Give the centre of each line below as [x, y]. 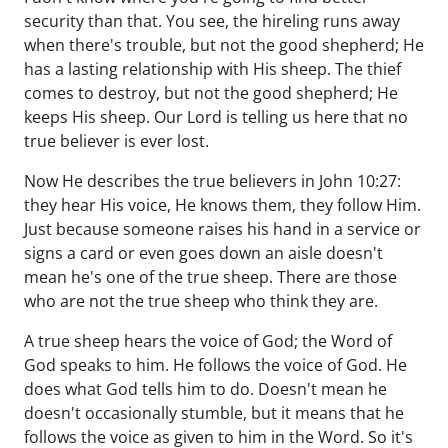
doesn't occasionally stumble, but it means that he [214, 413]
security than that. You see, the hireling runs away [212, 21]
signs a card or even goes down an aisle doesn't [203, 253]
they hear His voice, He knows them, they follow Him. [222, 205]
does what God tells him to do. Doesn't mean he [205, 389]
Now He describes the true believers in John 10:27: [212, 181]
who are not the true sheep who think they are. [201, 301]
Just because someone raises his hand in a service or [222, 229]
